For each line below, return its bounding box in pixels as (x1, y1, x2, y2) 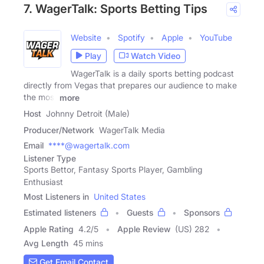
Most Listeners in (24, 192, 89, 202)
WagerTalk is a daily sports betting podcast (71, 68, 234, 78)
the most (24, 91, 57, 102)
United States (94, 192, 146, 202)
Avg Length (24, 238, 68, 249)
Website (71, 32, 101, 42)
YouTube (200, 32, 232, 42)
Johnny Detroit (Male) (46, 108, 130, 119)
